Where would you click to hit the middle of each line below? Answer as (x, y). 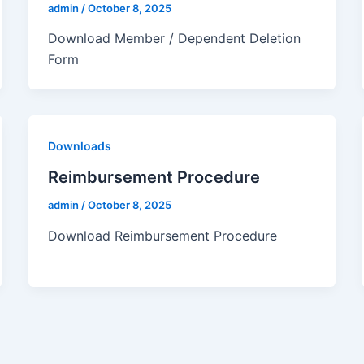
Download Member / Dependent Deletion (174, 39)
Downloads (79, 146)
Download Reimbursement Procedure (164, 235)
